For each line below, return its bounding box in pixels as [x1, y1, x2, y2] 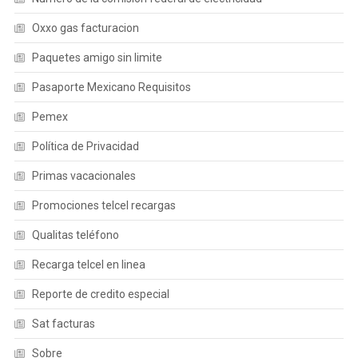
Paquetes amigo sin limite [31, 51, 162, 64]
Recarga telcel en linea [31, 258, 145, 271]
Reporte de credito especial [31, 288, 169, 300]
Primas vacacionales [31, 169, 136, 182]
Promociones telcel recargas [31, 199, 176, 212]
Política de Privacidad [31, 140, 139, 153]
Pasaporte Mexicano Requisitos [31, 81, 191, 93]
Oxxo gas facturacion [31, 22, 139, 34]
